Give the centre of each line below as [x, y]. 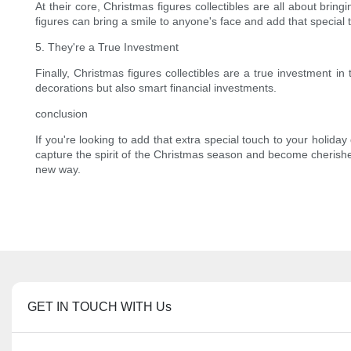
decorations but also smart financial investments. [156, 88]
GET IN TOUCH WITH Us [100, 307]
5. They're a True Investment [107, 47]
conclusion [62, 114]
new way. [58, 170]
